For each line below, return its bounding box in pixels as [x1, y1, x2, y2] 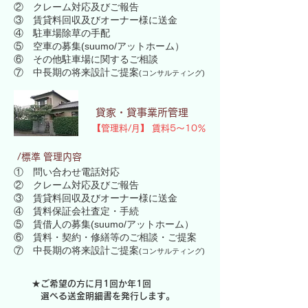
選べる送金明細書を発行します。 [32, 291, 175, 300]
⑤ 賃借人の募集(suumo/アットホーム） [14, 219, 194, 230]
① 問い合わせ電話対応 [14, 166, 120, 177]
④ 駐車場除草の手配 [14, 27, 110, 38]
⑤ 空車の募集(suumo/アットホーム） [14, 41, 184, 52]
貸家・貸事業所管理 [96, 107, 188, 118]
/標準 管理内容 [17, 152, 82, 162]
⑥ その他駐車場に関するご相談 [14, 54, 158, 65]
